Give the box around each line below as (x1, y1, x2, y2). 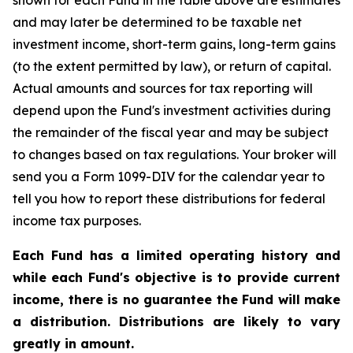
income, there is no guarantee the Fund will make (13, 292, 340, 307)
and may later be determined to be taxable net (13, 14, 302, 30)
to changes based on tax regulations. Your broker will (13, 147, 336, 162)
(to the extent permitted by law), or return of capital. (13, 58, 331, 74)
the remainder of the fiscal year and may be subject (13, 124, 329, 140)
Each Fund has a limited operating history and (13, 247, 340, 263)
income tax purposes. (13, 213, 141, 229)
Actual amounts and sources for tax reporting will (13, 80, 313, 96)
